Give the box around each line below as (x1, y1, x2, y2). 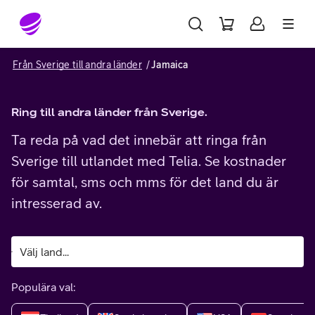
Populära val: (11, 281, 76, 293)
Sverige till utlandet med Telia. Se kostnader (11, 153, 286, 169)
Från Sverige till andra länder (13, 59, 142, 70)
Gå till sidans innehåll (17, 11, 125, 23)
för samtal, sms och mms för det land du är (11, 174, 278, 190)
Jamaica (151, 59, 188, 70)
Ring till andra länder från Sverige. (11, 105, 207, 118)
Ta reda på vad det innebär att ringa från (11, 131, 266, 148)
